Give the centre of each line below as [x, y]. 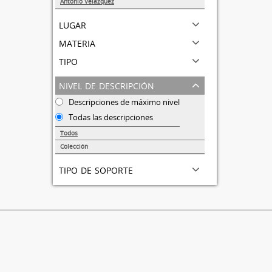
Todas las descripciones [110, 117]
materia [77, 42]
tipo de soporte [96, 169]
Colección [74, 146]
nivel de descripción [107, 85]
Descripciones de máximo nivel [123, 102]
